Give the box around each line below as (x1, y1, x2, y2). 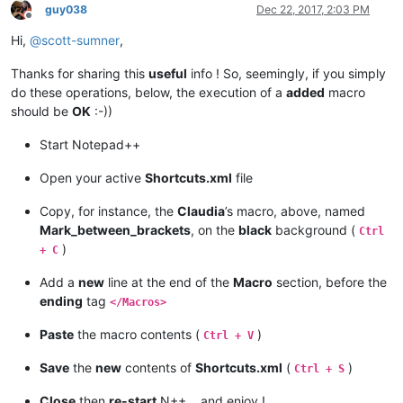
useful (148, 65, 187, 81)
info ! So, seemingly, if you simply (187, 65, 386, 81)
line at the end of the (104, 273, 233, 290)
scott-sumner (41, 31, 120, 48)
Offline (28, 15, 61, 30)
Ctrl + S (294, 362, 345, 375)
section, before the (273, 273, 387, 290)
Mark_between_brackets (40, 221, 191, 237)
